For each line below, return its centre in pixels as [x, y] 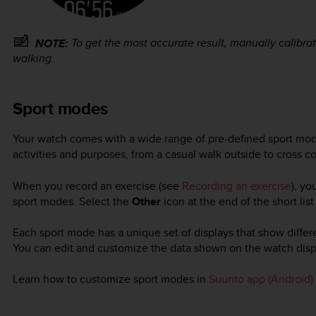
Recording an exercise [237, 186]
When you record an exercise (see [97, 186]
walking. [34, 58]
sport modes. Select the [72, 201]
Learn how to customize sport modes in [111, 279]
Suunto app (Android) [261, 279]
